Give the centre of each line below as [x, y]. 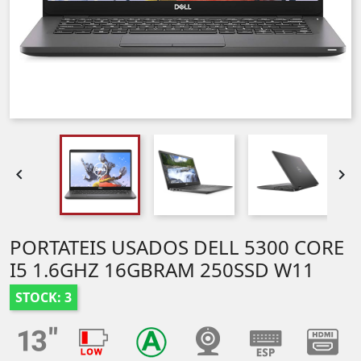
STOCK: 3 [44, 297]
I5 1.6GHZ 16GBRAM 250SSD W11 [162, 270]
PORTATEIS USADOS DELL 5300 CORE [177, 247]
